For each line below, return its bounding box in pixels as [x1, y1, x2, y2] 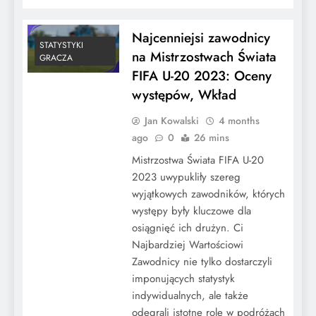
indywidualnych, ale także [131, 287, 248, 303]
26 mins [193, 130, 229, 145]
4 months [218, 113, 260, 128]
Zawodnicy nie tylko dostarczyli [131, 253, 272, 269]
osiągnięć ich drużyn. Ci [131, 219, 243, 236]
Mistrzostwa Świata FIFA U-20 [131, 152, 264, 168]
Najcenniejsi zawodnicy [131, 28, 270, 47]
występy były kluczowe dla [131, 202, 251, 219]
